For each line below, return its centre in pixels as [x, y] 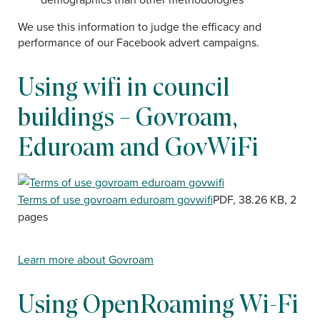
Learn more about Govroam [86, 260]
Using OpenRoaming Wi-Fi [158, 304]
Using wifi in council [124, 86]
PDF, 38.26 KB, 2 [255, 200]
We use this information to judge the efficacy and [140, 26]
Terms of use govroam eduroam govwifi [115, 200]
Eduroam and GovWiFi [138, 146]
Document [43, 180]
